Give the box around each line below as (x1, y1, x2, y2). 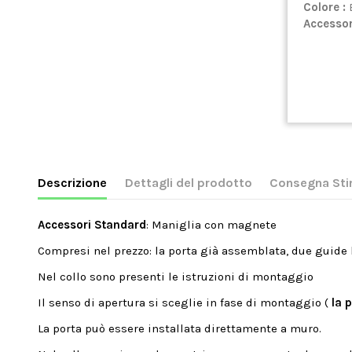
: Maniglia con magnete (146, 218, 277, 233)
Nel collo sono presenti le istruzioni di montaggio (38, 269, 314, 284)
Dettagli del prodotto (124, 174, 252, 190)
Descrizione (38, 174, 108, 190)
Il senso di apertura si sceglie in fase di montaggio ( (38, 295, 332, 310)
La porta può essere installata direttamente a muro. (38, 321, 322, 336)
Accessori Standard (38, 218, 147, 233)
